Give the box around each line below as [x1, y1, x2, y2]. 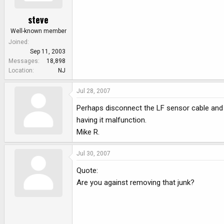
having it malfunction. [76, 115, 146, 124]
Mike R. [76, 127, 99, 136]
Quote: [76, 166, 98, 175]
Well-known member [10, 27, 66, 34]
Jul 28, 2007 [76, 87, 110, 94]
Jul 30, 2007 [76, 150, 110, 157]
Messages [8, 57, 38, 64]
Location [8, 66, 32, 74]
